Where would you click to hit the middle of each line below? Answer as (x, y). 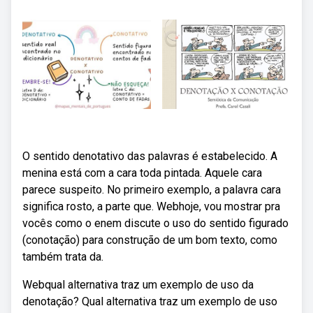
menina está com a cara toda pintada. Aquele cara (142, 173)
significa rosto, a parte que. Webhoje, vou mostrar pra (151, 206)
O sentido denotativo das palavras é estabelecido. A (150, 156)
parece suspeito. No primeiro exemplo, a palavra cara (152, 190)
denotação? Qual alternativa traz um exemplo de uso (150, 301)
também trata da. (63, 257)
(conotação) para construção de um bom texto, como (150, 240)
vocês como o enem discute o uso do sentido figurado (155, 223)
